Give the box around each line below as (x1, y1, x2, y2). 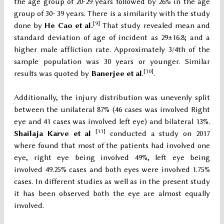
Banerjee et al (91, 69, 142, 78)
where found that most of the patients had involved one (14, 141, 210, 150)
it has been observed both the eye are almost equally (14, 189, 210, 198)
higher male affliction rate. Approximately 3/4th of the (14, 45, 210, 54)
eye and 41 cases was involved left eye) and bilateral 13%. (14, 117, 210, 126)
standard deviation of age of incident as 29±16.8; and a (14, 33, 210, 42)
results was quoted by (14, 69, 91, 78)
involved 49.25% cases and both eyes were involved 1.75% (14, 165, 210, 174)
